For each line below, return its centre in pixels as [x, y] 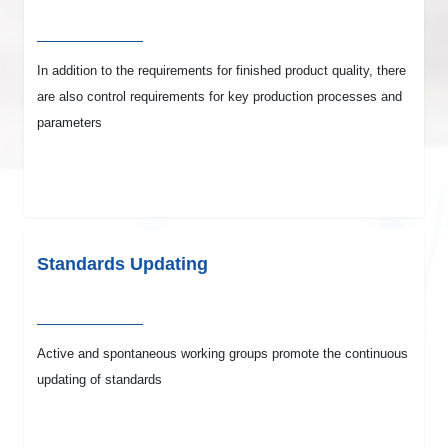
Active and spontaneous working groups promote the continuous [223, 354]
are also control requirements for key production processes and [220, 97]
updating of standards [100, 380]
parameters [70, 123]
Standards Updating [123, 264]
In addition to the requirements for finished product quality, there [222, 71]
